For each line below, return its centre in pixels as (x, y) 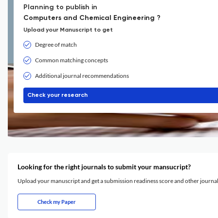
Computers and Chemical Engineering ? (92, 18)
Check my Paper (57, 202)
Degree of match (56, 45)
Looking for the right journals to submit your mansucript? (104, 167)
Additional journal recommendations (82, 76)
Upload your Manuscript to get (68, 30)
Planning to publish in (60, 7)
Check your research (57, 95)
